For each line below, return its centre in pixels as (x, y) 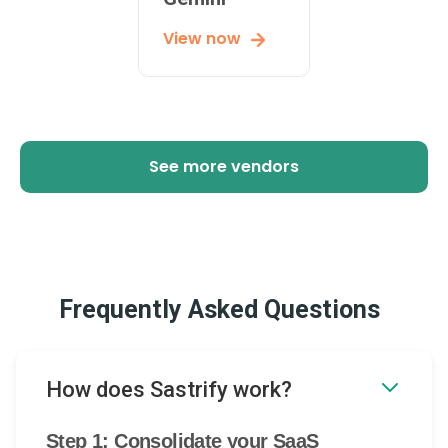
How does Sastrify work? (169, 390)
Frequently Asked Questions (220, 310)
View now (202, 39)
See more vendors (224, 167)
